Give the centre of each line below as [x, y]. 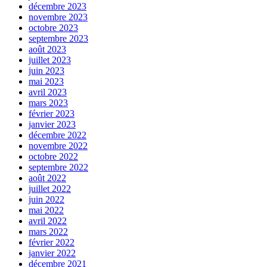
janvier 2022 [52, 253]
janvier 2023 [52, 125]
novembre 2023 [58, 17]
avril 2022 [48, 221]
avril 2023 [48, 92]
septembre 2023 [58, 39]
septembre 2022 [58, 167]
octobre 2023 [53, 28]
